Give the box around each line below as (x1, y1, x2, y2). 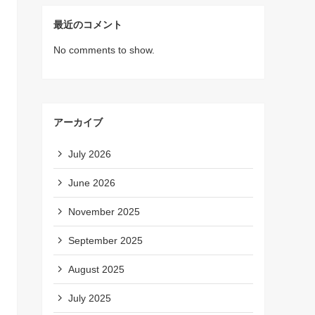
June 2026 (68, 176, 115, 188)
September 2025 (68, 234, 143, 246)
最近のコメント (53, 19, 122, 30)
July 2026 (68, 148, 111, 160)
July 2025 (68, 292, 111, 304)
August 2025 (68, 263, 124, 275)
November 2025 (68, 205, 140, 217)
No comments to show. (53, 44, 155, 56)
